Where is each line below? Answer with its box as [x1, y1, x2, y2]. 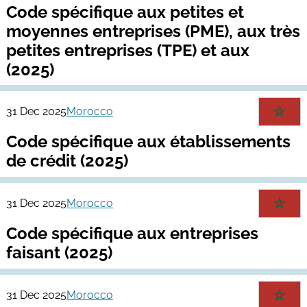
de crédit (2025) [5, 151, 128, 171]
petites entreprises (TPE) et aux [5, 40, 249, 60]
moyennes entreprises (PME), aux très [5, 21, 300, 41]
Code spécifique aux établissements [5, 132, 291, 152]
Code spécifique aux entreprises [5, 223, 258, 244]
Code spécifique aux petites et [5, 1, 244, 22]
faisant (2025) [5, 243, 112, 263]
